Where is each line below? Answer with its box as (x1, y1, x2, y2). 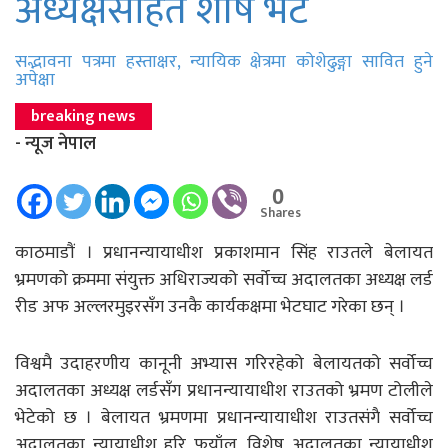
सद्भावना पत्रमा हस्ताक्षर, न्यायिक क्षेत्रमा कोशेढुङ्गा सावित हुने (15, 46, 433, 77)
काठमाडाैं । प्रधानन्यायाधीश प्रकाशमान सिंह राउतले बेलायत (15, 237, 433, 268)
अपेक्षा (15, 64, 55, 95)
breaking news (31, 102, 136, 130)
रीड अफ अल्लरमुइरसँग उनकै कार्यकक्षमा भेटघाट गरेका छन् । (15, 291, 405, 322)
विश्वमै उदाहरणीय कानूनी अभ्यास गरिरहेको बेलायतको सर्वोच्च (15, 348, 433, 379)
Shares (260, 201, 301, 224)
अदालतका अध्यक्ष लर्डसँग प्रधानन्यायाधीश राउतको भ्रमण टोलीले (15, 375, 433, 406)
